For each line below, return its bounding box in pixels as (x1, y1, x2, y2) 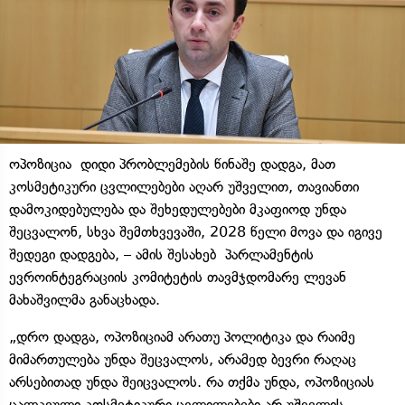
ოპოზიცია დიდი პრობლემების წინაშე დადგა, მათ (9, 155, 335, 173)
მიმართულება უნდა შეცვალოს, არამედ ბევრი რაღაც (9, 350, 356, 368)
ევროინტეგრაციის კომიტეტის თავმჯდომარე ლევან (9, 268, 346, 286)
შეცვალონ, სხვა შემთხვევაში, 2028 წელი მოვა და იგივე (9, 222, 382, 240)
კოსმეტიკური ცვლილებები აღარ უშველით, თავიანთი (9, 177, 359, 195)
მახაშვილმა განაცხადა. (9, 290, 160, 308)
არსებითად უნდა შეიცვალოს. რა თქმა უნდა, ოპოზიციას (9, 372, 374, 391)
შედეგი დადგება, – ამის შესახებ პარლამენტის (9, 245, 314, 263)
